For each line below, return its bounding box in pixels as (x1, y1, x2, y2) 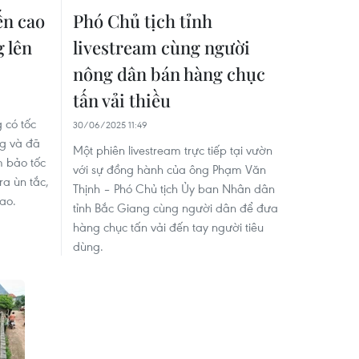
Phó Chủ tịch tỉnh (73, 8, 212, 33)
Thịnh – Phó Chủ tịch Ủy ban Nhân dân (73, 179, 275, 196)
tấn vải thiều (73, 87, 171, 112)
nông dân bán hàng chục (73, 61, 265, 86)
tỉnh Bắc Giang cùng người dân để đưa (73, 199, 278, 216)
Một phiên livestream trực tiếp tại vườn (73, 141, 272, 158)
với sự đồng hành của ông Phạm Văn (73, 160, 266, 177)
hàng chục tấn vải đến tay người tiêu (73, 218, 264, 235)
